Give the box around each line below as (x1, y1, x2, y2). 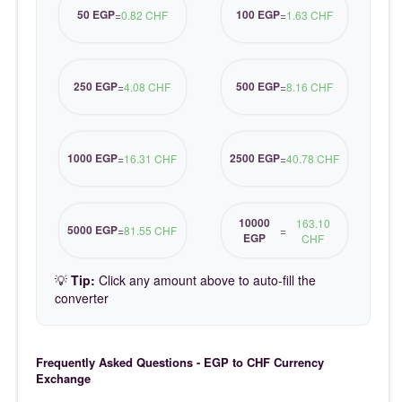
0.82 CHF (120, 7, 168, 23)
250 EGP (74, 78, 118, 95)
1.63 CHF (285, 7, 333, 23)
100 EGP (235, 6, 280, 23)
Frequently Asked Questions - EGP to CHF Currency (36, 353, 324, 371)
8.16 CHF (285, 79, 333, 95)
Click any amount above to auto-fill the (95, 270, 316, 289)
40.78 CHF (285, 151, 339, 167)
